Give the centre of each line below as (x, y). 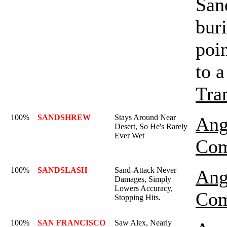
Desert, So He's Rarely (151, 126)
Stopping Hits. (138, 197)
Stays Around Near (145, 117)
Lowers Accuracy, (144, 188)
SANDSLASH (62, 170)
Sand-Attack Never (145, 170)
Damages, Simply (143, 179)
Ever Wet (129, 136)
